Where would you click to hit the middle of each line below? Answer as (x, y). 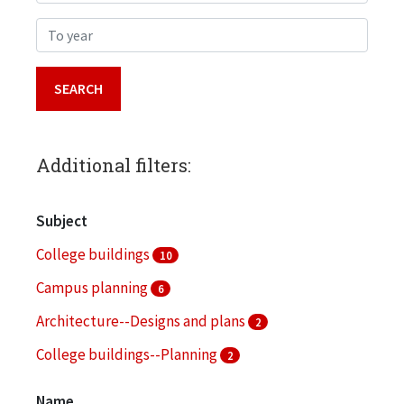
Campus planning (93, 287)
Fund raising (77, 387)
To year (59, 29)
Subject (62, 220)
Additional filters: (114, 165)
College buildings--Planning (128, 354)
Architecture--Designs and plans (142, 321)
